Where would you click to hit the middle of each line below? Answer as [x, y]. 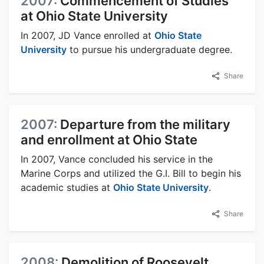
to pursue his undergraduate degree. [149, 50]
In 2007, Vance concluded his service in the [117, 159]
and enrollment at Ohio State [109, 140]
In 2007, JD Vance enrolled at [88, 36]
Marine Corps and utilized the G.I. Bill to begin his [131, 174]
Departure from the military [145, 125]
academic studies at [67, 188]
